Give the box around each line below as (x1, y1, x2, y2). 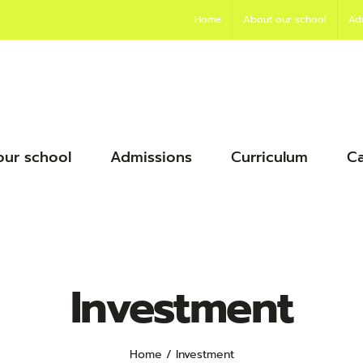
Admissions (110, 146, 192, 169)
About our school (243, 12, 327, 27)
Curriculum (231, 146, 308, 169)
